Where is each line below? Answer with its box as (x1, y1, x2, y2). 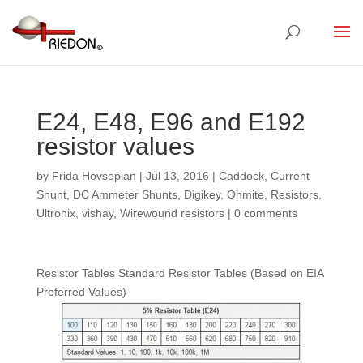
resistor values (36, 133, 194, 160)
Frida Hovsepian (51, 169, 136, 182)
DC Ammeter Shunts (72, 188, 177, 201)
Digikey (183, 188, 220, 201)
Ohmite (226, 188, 264, 201)
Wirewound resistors (119, 207, 224, 220)
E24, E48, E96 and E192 (36, 109, 305, 135)
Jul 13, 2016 (145, 169, 209, 182)
